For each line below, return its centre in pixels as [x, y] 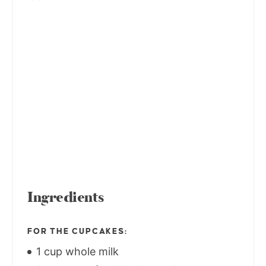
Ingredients [66, 197]
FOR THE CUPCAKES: [77, 231]
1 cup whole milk [76, 251]
